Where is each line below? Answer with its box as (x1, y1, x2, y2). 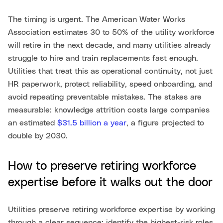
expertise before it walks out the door (8, 177, 213, 189)
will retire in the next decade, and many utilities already (8, 41, 211, 50)
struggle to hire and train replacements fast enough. (8, 54, 198, 63)
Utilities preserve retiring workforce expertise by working (8, 206, 215, 214)
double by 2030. (8, 132, 68, 140)
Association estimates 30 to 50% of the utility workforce (8, 28, 215, 37)
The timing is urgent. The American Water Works (8, 15, 185, 24)
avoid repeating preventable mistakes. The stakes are (8, 93, 202, 102)
